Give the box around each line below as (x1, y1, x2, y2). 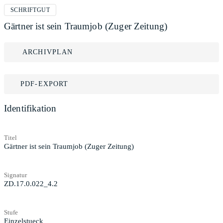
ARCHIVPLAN (22, 48, 73, 56)
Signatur (4, 171, 27, 179)
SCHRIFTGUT (10, 6, 50, 13)
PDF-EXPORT (20, 80, 69, 88)
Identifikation (4, 103, 57, 113)
